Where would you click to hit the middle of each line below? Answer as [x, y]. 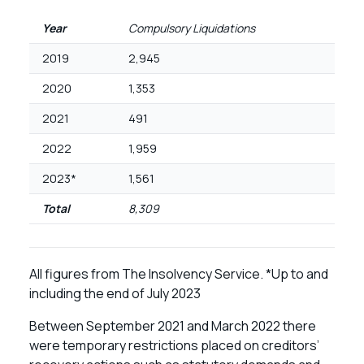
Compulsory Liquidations [192, 28]
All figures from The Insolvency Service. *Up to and [179, 274]
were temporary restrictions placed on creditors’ [174, 345]
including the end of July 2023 [115, 293]
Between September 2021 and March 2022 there [173, 326]
